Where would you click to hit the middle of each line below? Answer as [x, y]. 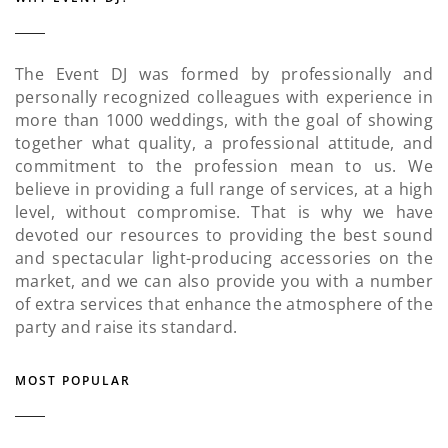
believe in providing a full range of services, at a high [224, 189]
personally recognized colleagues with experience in [224, 97]
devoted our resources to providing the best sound [224, 235]
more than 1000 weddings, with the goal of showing [224, 120]
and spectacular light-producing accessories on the [224, 258]
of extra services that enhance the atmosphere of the [224, 304]
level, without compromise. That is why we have [224, 212]
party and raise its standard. [126, 327]
